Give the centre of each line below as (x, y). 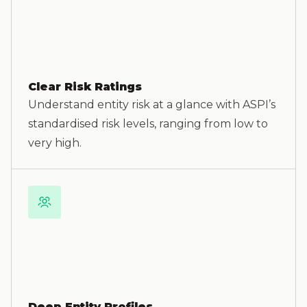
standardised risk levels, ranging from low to (148, 124)
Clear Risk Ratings (85, 87)
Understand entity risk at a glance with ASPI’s (152, 105)
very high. (55, 143)
